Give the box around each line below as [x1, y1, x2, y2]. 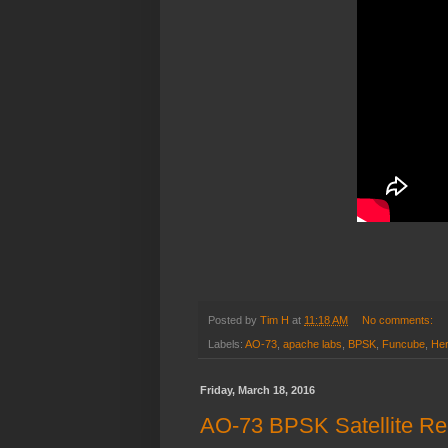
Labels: [208, 338, 245, 351]
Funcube [382, 338, 425, 351]
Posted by [208, 313, 260, 326]
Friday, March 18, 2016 [200, 384, 315, 397]
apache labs [283, 338, 342, 351]
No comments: [361, 313, 436, 326]
